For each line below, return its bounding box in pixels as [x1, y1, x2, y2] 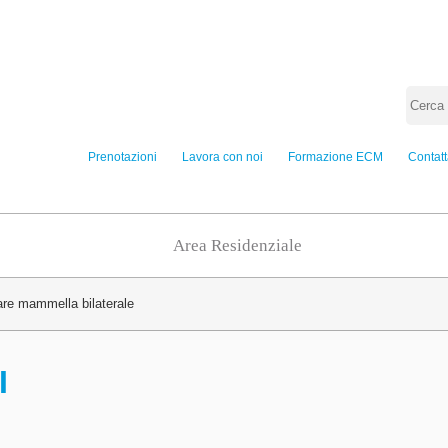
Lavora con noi [182, 149, 263, 164]
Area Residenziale [172, 235, 302, 255]
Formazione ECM [288, 149, 383, 164]
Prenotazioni [88, 149, 157, 164]
